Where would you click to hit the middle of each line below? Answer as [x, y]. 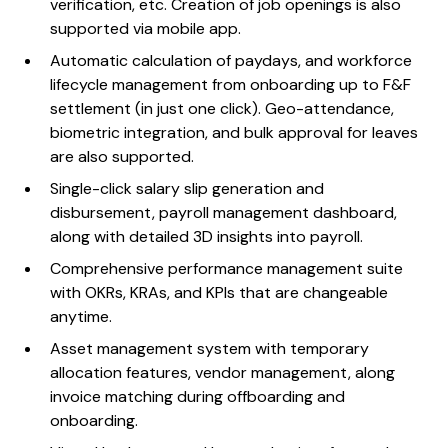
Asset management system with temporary [210, 349]
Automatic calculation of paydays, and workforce [231, 61]
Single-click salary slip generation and [187, 189]
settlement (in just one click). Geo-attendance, [222, 109]
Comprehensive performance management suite [227, 269]
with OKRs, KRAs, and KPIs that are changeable [219, 293]
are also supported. [124, 157]
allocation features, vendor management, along [223, 373]
